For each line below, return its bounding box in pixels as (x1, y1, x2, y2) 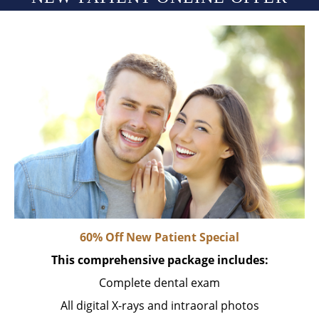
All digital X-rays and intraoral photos (60, 297, 259, 313)
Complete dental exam (99, 274, 220, 291)
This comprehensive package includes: (51, 251, 268, 268)
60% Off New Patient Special (80, 229, 239, 245)
